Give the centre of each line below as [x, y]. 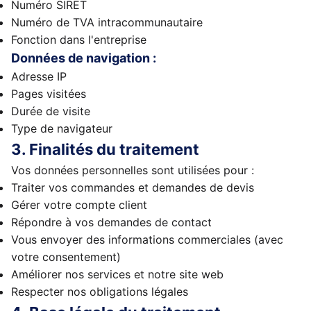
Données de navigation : [84, 58]
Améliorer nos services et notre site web [117, 274]
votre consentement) [66, 257]
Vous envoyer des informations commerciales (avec [147, 239]
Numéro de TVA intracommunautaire [107, 22]
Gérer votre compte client [79, 205]
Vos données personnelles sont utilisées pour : [133, 170]
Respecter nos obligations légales [100, 292]
